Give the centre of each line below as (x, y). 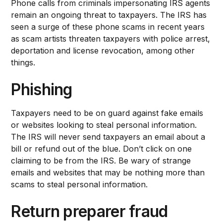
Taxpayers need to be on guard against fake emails (107, 113)
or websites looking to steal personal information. (104, 125)
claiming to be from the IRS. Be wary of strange (101, 160)
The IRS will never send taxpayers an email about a (108, 137)
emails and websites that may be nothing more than (108, 172)
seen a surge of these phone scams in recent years (108, 27)
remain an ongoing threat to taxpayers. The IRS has (109, 15)
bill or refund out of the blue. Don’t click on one (102, 148)
